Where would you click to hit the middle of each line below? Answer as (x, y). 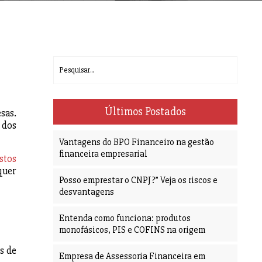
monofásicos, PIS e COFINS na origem (132, 230)
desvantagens (87, 192)
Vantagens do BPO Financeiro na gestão (137, 142)
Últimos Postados (145, 112)
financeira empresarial (103, 154)
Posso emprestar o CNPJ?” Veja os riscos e (138, 180)
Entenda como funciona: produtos (125, 218)
